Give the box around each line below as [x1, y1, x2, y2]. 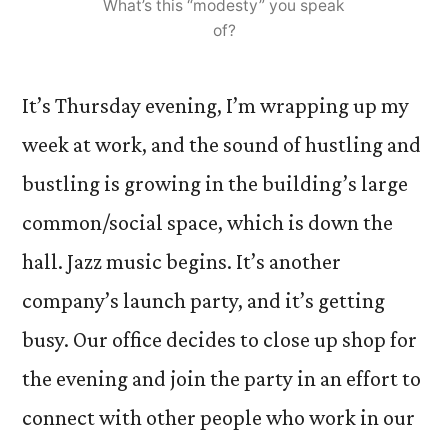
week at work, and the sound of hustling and [22, 132, 421, 157]
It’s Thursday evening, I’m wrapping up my [22, 93, 409, 118]
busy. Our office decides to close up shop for [22, 327, 417, 352]
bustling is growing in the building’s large [22, 171, 408, 196]
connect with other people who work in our [22, 405, 415, 430]
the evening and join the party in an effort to [22, 366, 421, 391]
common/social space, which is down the [22, 210, 393, 235]
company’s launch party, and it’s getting [22, 288, 385, 313]
